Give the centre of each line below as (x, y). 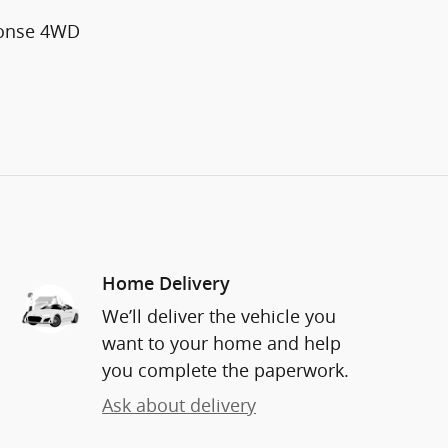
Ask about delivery (179, 405)
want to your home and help (221, 343)
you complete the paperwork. (225, 370)
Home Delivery (166, 284)
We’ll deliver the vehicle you (219, 316)
